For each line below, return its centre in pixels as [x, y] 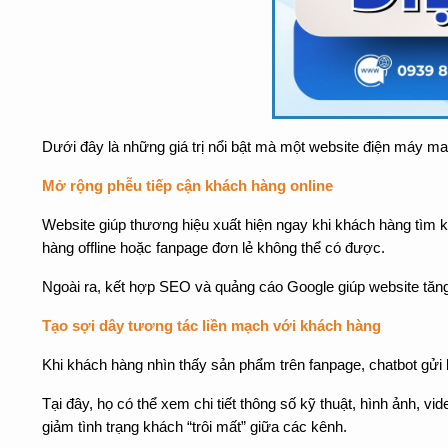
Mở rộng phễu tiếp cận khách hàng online [187, 186]
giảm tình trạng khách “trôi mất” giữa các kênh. [194, 427]
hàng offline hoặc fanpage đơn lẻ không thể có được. [213, 248]
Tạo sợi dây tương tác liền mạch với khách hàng [211, 326]
